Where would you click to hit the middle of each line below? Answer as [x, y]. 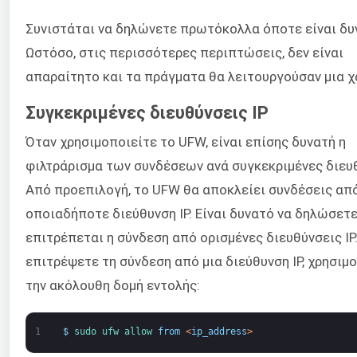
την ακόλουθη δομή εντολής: [113, 286]
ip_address [219, 331]
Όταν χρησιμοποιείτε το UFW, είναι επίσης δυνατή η [186, 142]
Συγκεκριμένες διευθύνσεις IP [147, 113]
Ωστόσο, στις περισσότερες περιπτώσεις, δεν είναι [184, 52]
